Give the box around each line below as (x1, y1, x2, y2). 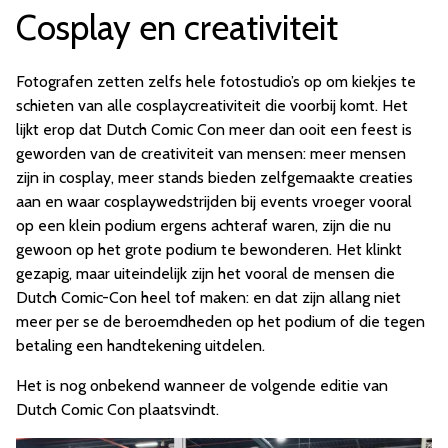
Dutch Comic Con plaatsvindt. (16, 399, 219, 419)
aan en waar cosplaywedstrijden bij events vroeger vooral (16, 191, 412, 211)
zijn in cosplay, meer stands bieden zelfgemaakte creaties (16, 167, 413, 187)
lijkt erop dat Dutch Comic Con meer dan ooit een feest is (16, 119, 412, 139)
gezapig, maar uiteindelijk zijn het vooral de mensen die (16, 263, 395, 283)
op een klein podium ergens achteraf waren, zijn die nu (16, 215, 391, 235)
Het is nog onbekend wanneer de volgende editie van (16, 375, 388, 395)
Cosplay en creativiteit (16, 5, 338, 49)
